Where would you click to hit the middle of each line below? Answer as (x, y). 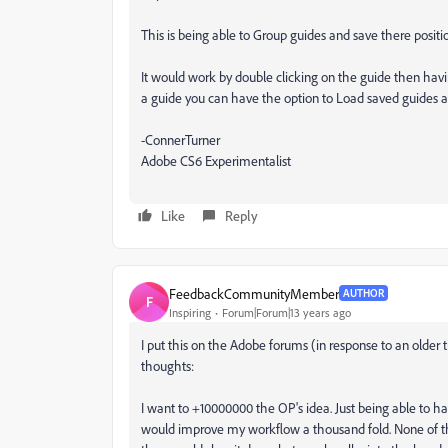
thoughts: (167, 365)
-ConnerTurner (180, 139)
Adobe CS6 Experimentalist (216, 160)
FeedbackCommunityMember (254, 293)
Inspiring (190, 312)
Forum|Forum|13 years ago (286, 312)
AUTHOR (363, 293)
